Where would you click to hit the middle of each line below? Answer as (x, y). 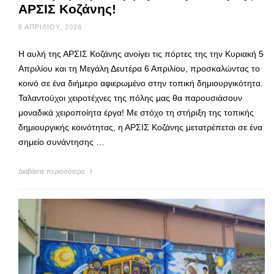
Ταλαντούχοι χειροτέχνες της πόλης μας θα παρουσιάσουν (130, 98)
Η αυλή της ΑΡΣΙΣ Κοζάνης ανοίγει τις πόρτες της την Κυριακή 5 (141, 54)
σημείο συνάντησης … (61, 142)
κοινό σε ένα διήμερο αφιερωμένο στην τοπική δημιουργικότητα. (141, 83)
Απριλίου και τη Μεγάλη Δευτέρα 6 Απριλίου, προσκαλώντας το (139, 69)
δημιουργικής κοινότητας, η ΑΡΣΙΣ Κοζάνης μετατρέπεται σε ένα (140, 128)
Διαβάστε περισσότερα (52, 172)
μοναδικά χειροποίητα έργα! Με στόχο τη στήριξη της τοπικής (136, 113)
